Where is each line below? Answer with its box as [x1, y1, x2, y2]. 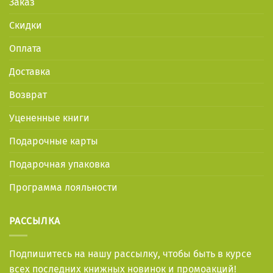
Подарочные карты [9, 135, 98, 147]
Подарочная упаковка [9, 158, 110, 170]
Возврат [9, 88, 47, 101]
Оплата [9, 42, 41, 54]
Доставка [9, 65, 51, 77]
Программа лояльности [9, 181, 118, 193]
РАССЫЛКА [9, 214, 60, 227]
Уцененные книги [9, 112, 90, 124]
